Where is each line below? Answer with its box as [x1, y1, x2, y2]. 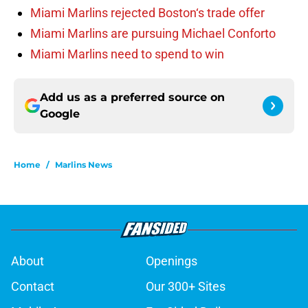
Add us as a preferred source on [40, 91, 225, 104]
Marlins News [55, 159, 112, 170]
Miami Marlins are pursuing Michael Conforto [30, 26, 276, 41]
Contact [11, 279, 54, 294]
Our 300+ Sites [146, 279, 225, 294]
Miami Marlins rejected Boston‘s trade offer [30, 5, 265, 21]
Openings [146, 254, 197, 269]
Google [40, 107, 80, 121]
